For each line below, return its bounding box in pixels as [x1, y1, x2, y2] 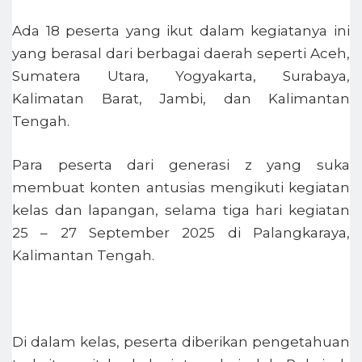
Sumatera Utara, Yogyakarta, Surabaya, [12, 68, 350, 85]
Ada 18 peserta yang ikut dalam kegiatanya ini [12, 23, 350, 40]
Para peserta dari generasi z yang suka [12, 156, 350, 173]
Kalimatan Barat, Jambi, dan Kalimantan [12, 90, 350, 107]
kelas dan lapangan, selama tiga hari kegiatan [12, 201, 350, 218]
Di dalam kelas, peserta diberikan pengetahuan [12, 333, 350, 350]
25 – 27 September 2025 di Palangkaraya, [12, 224, 350, 241]
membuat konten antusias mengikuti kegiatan [12, 179, 350, 196]
